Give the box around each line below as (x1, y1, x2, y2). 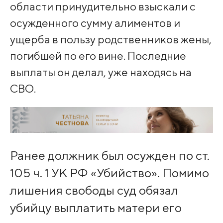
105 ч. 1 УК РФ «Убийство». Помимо (9, 165, 209, 180)
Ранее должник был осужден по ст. (9, 147, 210, 163)
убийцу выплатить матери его (9, 200, 182, 215)
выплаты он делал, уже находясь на (9, 65, 192, 79)
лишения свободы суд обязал (9, 182, 178, 198)
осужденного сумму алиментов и (9, 16, 180, 30)
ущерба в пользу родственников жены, (9, 32, 212, 46)
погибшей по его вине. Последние (9, 49, 186, 63)
